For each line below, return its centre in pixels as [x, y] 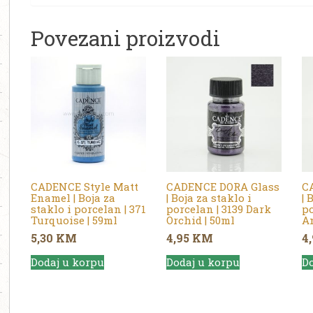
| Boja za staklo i [209, 197]
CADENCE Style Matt [85, 186]
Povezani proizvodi [125, 38]
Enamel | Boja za [73, 197]
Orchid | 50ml [200, 220]
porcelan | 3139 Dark [218, 209]
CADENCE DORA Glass [223, 186]
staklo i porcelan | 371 [88, 209]
